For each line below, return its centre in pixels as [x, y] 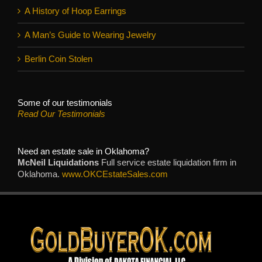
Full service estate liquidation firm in [168, 162]
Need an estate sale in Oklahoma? [83, 151]
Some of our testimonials [65, 102]
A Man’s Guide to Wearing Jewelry [90, 35]
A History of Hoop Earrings [75, 11]
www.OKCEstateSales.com [115, 174]
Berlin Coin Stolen [58, 59]
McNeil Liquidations [58, 162]
